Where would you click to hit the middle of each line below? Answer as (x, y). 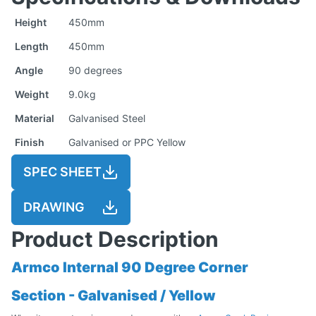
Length (32, 46)
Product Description (115, 239)
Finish (30, 142)
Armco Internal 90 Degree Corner (130, 267)
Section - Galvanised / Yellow (114, 295)
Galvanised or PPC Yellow (127, 142)
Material (35, 118)
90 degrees (95, 70)
